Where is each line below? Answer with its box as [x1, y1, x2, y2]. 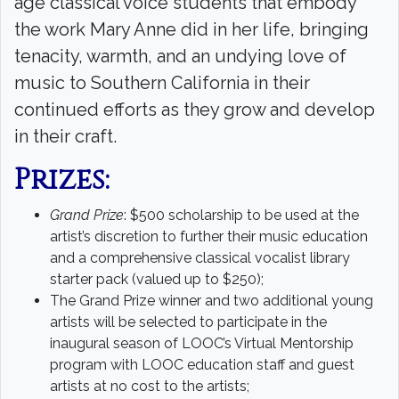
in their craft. [14, 126, 121, 147]
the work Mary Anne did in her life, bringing [14, 19, 369, 40]
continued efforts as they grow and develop [14, 99, 375, 120]
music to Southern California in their [14, 72, 310, 94]
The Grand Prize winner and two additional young [50, 292, 373, 309]
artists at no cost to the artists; [50, 378, 249, 395]
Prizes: [14, 161, 117, 199]
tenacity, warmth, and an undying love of [14, 45, 346, 67]
